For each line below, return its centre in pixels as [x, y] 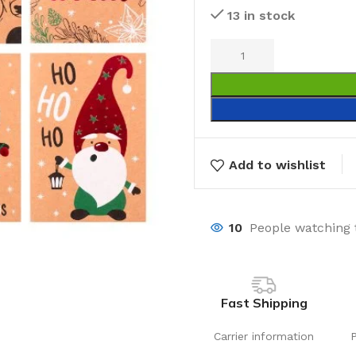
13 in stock [261, 15]
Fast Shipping [264, 303]
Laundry [119, 337]
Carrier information [264, 336]
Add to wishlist [278, 165]
